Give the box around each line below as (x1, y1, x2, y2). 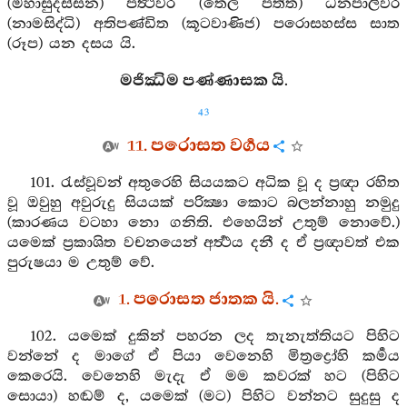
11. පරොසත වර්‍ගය (126, 134, 270, 158)
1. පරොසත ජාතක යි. (117, 288, 279, 312)
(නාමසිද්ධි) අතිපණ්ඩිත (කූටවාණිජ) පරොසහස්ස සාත (7, 15, 400, 33)
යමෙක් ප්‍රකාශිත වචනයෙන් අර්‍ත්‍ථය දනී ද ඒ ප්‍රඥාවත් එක (7, 234, 400, 252)
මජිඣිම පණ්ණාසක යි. (119, 70, 288, 92)
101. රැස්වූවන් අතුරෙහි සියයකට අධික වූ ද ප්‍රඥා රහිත (29, 174, 400, 192)
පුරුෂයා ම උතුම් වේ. (7, 254, 154, 272)
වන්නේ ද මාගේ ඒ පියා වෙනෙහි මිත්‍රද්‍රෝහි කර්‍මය (7, 348, 400, 365)
